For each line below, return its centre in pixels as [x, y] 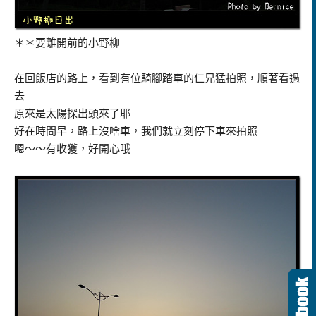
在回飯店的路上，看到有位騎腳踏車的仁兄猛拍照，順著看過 [157, 78]
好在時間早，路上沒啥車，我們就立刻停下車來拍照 [136, 131]
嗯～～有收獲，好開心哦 [72, 148]
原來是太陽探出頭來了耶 [72, 113]
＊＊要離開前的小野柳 [67, 43]
